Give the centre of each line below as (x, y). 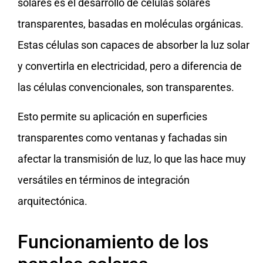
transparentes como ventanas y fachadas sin (122, 137)
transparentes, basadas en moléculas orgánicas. (131, 23)
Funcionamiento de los (113, 242)
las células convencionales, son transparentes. (126, 87)
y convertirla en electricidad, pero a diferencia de (130, 66)
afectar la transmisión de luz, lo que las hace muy (132, 159)
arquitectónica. (53, 201)
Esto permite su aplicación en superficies (112, 116)
